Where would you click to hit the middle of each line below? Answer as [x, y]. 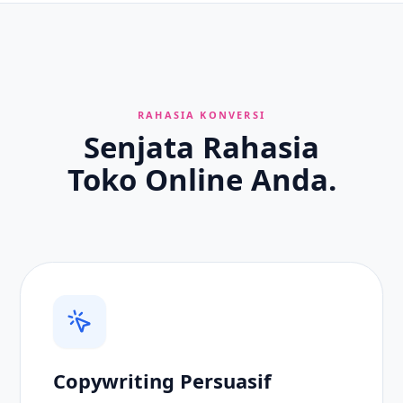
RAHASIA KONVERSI [201, 114]
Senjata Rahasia [201, 147]
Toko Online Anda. [201, 179]
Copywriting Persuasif [162, 381]
